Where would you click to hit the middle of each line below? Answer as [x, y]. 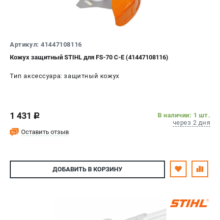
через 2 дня [191, 122]
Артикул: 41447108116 [46, 44]
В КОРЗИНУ [104, 169]
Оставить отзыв [45, 132]
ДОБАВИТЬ [69, 169]
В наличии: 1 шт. [184, 115]
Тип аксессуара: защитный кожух [65, 76]
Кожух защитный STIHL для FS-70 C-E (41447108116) [89, 57]
